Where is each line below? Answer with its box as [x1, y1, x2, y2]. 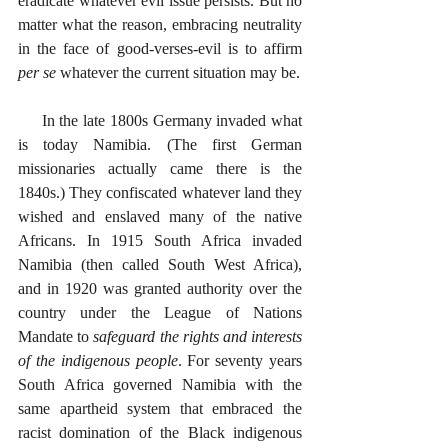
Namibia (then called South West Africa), [18, 256, 302, 273]
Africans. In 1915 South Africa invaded [18, 232, 302, 249]
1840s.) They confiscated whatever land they [18, 184, 302, 201]
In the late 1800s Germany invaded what [18, 112, 42, 129]
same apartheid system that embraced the [18, 400, 302, 417]
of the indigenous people [18, 352, 178, 369]
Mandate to [18, 328, 94, 345]
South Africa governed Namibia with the [18, 376, 302, 393]
